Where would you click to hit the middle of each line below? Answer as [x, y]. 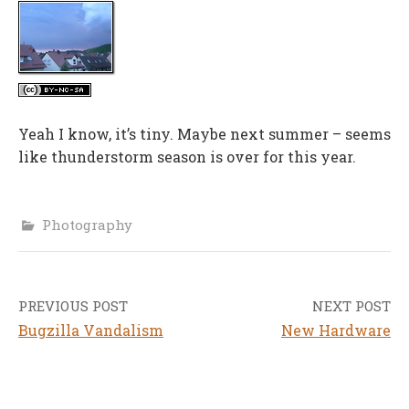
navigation [81, 349]
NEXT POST [351, 305]
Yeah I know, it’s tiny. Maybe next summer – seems [204, 133]
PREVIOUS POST [73, 305]
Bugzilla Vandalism [91, 330]
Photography [87, 224]
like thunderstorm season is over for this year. [187, 156]
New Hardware [336, 330]
